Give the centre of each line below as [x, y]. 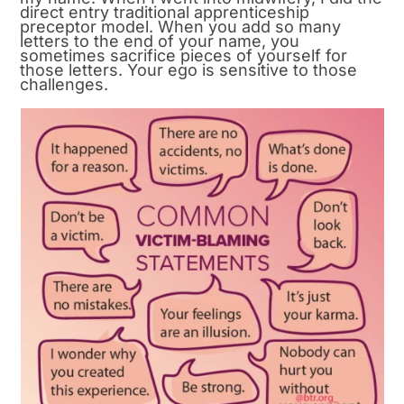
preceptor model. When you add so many [181, 27]
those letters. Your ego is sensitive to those [189, 70]
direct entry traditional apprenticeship [165, 13]
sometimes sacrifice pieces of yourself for [184, 56]
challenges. [64, 85]
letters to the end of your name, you [160, 41]
